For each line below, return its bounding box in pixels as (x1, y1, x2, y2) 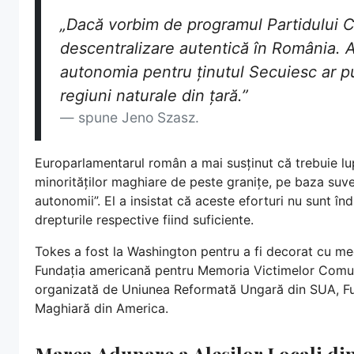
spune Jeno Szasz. (78, 108, 199, 126)
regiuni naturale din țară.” (60, 85, 248, 105)
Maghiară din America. (35, 299, 168, 316)
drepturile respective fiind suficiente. (35, 211, 254, 228)
